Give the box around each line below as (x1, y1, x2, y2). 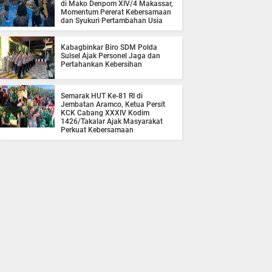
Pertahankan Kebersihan (61, 60, 142, 69)
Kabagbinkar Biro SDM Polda (61, 43, 157, 52)
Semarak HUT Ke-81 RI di (61, 92, 143, 101)
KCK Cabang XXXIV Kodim (61, 109, 149, 118)
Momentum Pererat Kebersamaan (61, 8, 171, 17)
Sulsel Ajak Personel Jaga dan (61, 52, 160, 61)
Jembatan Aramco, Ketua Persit (61, 100, 165, 109)
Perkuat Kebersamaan (61, 126, 134, 135)
